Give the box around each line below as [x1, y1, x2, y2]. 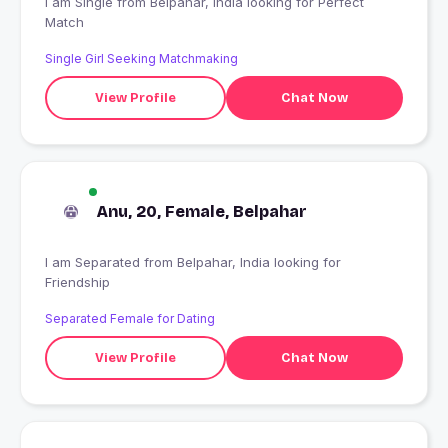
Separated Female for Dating [45, 311, 215, 327]
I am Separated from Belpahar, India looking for [45, 254, 144, 271]
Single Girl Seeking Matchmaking [45, 51, 238, 67]
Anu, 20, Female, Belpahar [97, 202, 307, 222]
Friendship [45, 274, 110, 291]
